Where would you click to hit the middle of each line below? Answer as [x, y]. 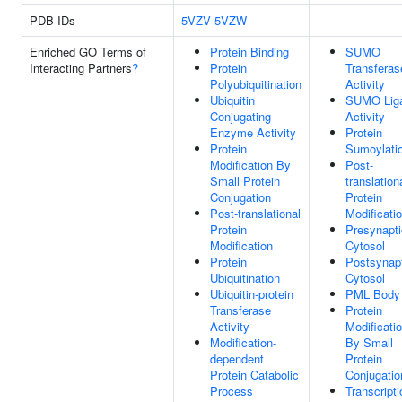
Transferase [240, 310]
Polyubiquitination [256, 84]
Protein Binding [249, 52]
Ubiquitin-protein [252, 294]
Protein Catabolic [254, 375]
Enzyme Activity [253, 132]
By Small [369, 342]
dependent [237, 358]
